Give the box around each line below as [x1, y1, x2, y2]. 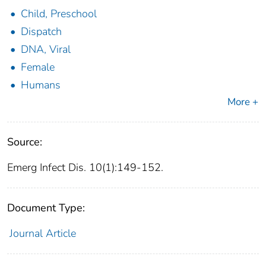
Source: [7, 135, 42, 150]
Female [21, 60, 55, 75]
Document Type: [7, 201, 85, 216]
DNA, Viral [21, 42, 71, 57]
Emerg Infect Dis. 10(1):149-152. [7, 160, 163, 175]
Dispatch [21, 24, 62, 39]
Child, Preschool [21, 7, 97, 21]
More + [227, 95, 258, 109]
